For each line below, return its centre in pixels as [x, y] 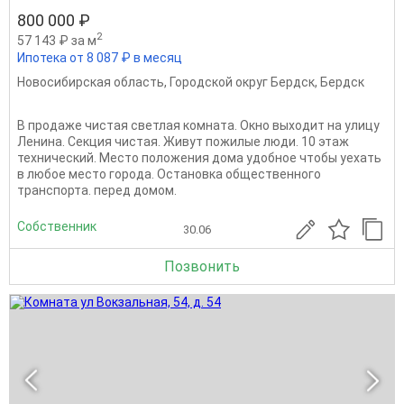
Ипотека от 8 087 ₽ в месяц [100, 58]
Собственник [57, 226]
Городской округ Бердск [242, 83]
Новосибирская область [91, 83]
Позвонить [202, 267]
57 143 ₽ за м [57, 40]
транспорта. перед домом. [97, 191]
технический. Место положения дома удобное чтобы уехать [199, 158]
